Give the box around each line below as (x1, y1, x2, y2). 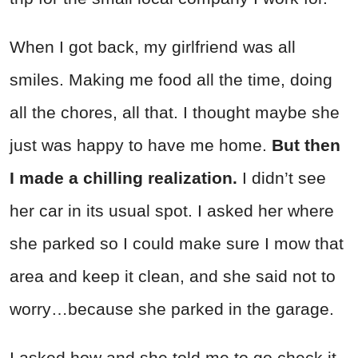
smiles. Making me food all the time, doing (10, 70, 332, 89)
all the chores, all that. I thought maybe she (10, 102, 340, 121)
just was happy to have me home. (10, 135, 272, 154)
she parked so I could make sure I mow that (10, 233, 344, 253)
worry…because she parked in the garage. (10, 299, 334, 318)
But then (272, 135, 340, 154)
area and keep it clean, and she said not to (10, 266, 336, 285)
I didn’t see (242, 168, 326, 187)
